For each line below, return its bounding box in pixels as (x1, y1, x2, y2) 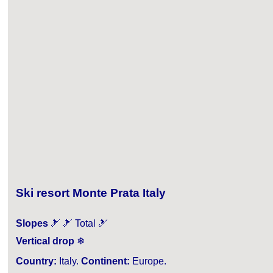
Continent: (81, 255, 130, 266)
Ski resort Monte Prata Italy (16, 186, 166, 200)
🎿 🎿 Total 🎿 (51, 218, 108, 229)
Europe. (130, 255, 166, 266)
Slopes (16, 218, 51, 229)
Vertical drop (16, 235, 74, 246)
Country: (16, 255, 57, 266)
